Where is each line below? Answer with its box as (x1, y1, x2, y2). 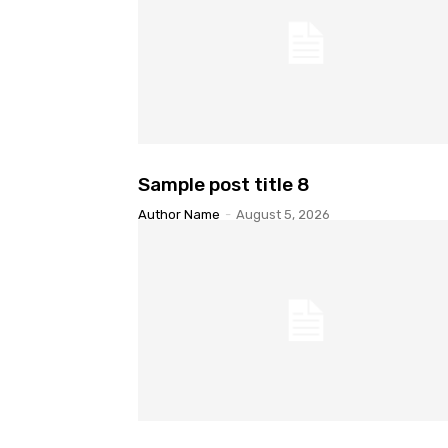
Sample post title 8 (138, 172, 310, 196)
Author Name (138, 206, 220, 222)
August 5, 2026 (236, 206, 330, 222)
